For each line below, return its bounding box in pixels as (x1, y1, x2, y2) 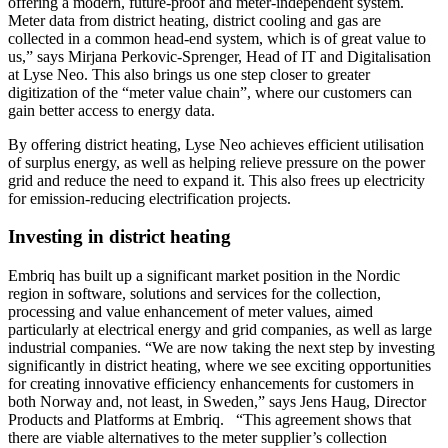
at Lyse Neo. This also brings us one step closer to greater (8, 65, 370, 83)
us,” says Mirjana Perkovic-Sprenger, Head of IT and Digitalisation (8, 47, 431, 65)
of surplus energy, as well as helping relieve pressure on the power (8, 153, 425, 171)
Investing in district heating (8, 226, 231, 248)
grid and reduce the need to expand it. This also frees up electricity (8, 171, 425, 189)
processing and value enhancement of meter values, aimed (8, 302, 373, 320)
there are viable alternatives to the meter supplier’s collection (8, 428, 387, 446)
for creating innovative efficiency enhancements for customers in (8, 374, 414, 392)
